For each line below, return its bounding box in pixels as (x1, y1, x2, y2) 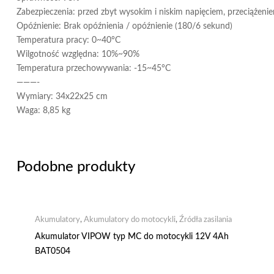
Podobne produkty (17, 159, 135, 174)
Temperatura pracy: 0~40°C (17, 35, 120, 45)
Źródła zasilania (179, 215, 232, 224)
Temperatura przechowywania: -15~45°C (17, 64, 171, 73)
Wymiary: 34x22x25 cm (17, 92, 108, 101)
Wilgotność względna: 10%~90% (17, 50, 139, 59)
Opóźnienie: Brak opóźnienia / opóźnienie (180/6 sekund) (17, 21, 232, 31)
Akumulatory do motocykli (84, 215, 176, 224)
